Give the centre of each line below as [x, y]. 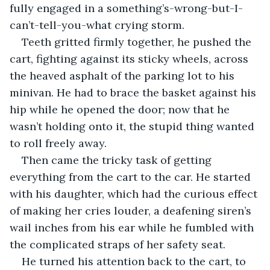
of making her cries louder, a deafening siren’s [132, 210]
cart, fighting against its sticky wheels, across [130, 58]
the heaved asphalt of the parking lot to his [124, 75]
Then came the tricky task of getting [118, 160]
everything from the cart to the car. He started [132, 177]
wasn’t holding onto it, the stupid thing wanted [133, 126]
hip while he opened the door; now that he [121, 109]
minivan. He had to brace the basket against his [134, 92]
